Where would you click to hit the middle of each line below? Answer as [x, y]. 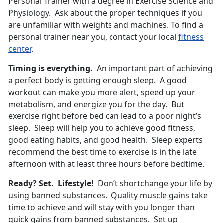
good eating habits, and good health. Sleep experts [106, 140]
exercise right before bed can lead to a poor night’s [105, 116]
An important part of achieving [153, 68]
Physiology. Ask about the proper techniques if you [105, 13]
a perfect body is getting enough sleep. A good [98, 80]
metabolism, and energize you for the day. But [96, 104]
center [20, 49]
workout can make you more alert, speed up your [102, 92]
